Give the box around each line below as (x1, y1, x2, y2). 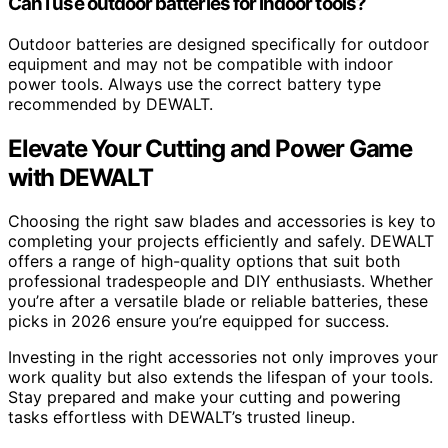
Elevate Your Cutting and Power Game (8, 133, 412, 163)
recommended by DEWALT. (8, 93, 213, 114)
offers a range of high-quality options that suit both (8, 251, 400, 272)
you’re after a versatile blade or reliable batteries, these (8, 291, 428, 312)
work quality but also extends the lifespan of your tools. (8, 367, 433, 388)
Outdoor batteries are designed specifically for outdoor (8, 33, 429, 54)
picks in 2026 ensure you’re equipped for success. (8, 311, 389, 332)
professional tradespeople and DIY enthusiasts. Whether (8, 271, 433, 292)
